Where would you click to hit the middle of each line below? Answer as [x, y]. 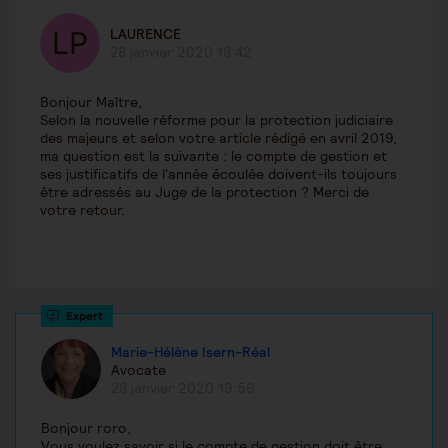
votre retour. [82, 210]
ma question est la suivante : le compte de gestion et [213, 156]
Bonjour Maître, [91, 102]
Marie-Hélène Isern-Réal [190, 351]
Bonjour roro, [86, 428]
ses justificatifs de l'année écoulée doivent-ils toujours [218, 174]
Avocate [138, 369]
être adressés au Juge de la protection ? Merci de [204, 192]
